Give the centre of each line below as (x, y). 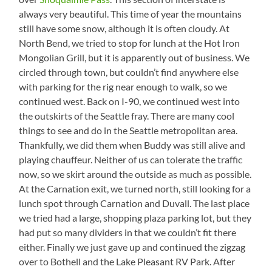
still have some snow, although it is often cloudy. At (124, 29)
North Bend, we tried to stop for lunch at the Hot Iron (130, 43)
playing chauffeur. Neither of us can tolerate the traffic (131, 160)
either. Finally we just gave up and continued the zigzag (132, 247)
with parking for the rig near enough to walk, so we (123, 87)
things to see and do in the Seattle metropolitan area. (128, 131)
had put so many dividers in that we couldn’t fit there (128, 233)
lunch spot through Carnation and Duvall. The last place (134, 203)
